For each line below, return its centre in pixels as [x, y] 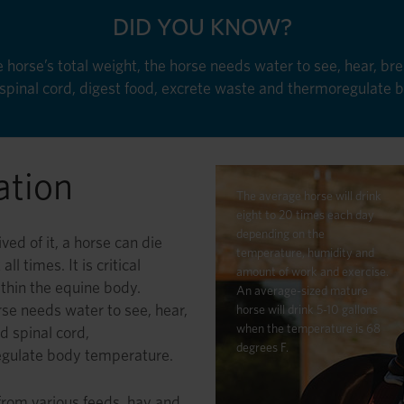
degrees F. [262, 348]
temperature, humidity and [305, 253]
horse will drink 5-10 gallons [307, 310]
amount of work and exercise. [312, 272]
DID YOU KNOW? [202, 26]
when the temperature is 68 [308, 329]
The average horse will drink [308, 196]
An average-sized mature [302, 291]
